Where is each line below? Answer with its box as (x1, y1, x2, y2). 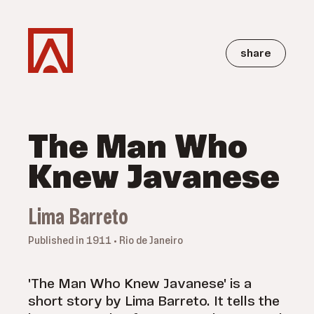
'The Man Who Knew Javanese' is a (28, 278, 252, 292)
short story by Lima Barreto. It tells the (28, 295, 280, 309)
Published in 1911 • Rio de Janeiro (28, 235, 183, 247)
